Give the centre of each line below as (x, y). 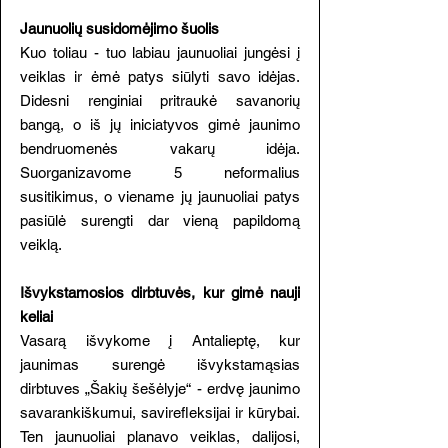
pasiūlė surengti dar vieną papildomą (160, 220)
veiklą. (41, 244)
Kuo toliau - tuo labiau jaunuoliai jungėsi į (160, 52)
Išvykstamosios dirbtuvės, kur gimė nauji (160, 292)
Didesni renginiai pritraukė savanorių (160, 100)
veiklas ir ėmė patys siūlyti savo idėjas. (160, 76)
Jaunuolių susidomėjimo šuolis (119, 28)
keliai (36, 316)
